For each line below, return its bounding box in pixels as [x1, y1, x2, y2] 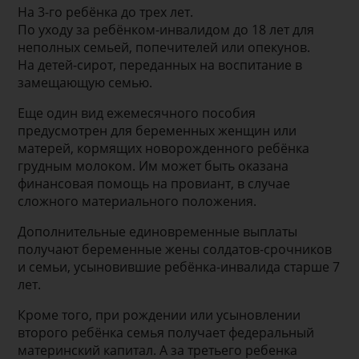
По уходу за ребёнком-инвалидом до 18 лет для [18, 20, 315, 38]
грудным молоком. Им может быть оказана [18, 156, 289, 175]
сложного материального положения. [18, 192, 257, 210]
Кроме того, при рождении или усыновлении [18, 305, 301, 324]
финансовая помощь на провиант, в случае [18, 174, 291, 192]
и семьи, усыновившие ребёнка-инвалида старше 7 [18, 257, 341, 276]
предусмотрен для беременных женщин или [18, 121, 297, 139]
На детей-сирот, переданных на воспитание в [18, 55, 303, 74]
